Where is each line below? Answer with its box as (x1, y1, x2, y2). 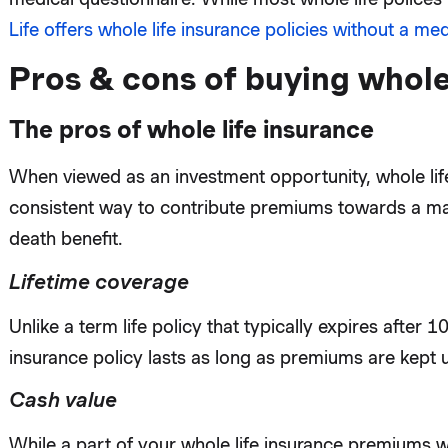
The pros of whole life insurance (8, 115, 374, 145)
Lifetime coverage (8, 268, 189, 294)
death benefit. (8, 228, 123, 250)
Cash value (8, 387, 117, 413)
